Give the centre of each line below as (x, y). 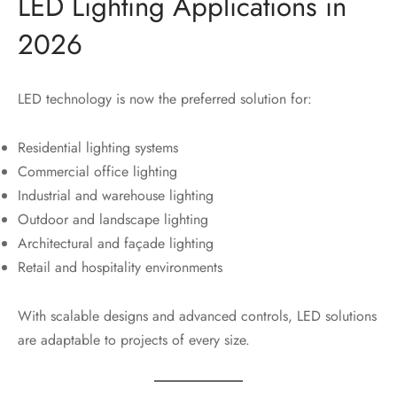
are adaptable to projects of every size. (134, 339)
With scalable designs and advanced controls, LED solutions (197, 315)
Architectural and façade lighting (116, 243)
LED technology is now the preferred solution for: (165, 98)
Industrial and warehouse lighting (116, 195)
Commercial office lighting (97, 171)
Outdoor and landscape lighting (113, 219)
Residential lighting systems (98, 147)
